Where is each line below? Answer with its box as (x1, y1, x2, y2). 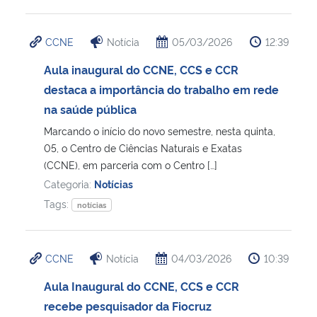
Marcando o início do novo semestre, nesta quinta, (44, 123, 275, 137)
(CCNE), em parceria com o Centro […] (44, 157, 217, 171)
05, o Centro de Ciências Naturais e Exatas (44, 140, 242, 154)
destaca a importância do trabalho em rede (44, 81, 279, 97)
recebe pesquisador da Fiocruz (44, 297, 212, 313)
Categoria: (44, 176, 94, 190)
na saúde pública (44, 100, 137, 117)
